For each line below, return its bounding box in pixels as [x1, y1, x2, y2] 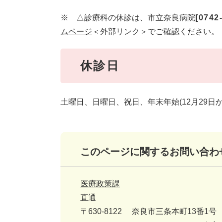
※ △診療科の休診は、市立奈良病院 [60, 13, 195, 22]
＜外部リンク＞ [92, 27, 148, 36]
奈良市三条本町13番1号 [132, 207, 217, 216]
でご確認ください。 [148, 27, 219, 36]
